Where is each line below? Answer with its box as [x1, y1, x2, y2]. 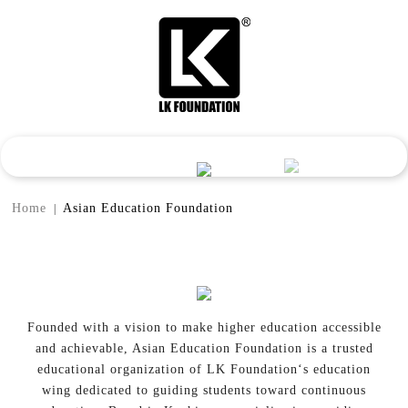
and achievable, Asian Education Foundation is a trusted [35, 342, 373, 355]
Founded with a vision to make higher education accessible [26, 321, 382, 334]
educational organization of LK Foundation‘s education [37, 362, 371, 376]
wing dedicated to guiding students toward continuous [42, 383, 366, 397]
